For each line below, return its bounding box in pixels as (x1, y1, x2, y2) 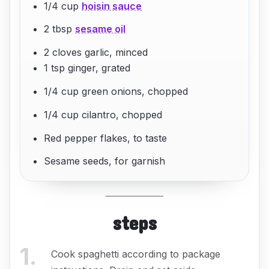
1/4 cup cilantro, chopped (44, 108, 163, 121)
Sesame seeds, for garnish (44, 155, 166, 168)
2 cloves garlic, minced (44, 46, 148, 59)
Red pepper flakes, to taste (44, 131, 168, 144)
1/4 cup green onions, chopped (44, 85, 189, 97)
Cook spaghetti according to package (51, 247, 220, 260)
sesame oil (75, 23, 126, 35)
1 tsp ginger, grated (44, 62, 131, 74)
